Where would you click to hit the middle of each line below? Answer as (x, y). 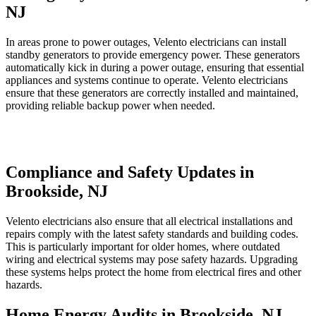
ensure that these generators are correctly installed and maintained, (152, 93)
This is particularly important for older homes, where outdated (143, 246)
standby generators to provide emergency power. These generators (153, 55)
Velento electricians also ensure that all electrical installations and (149, 221)
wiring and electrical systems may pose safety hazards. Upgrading (152, 259)
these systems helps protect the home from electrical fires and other (153, 272)
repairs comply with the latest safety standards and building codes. (152, 233)
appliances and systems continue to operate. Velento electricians (147, 80)
